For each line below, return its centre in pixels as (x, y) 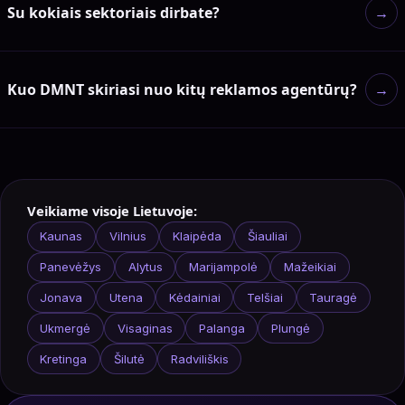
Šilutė (129, 358)
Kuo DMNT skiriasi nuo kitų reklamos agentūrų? (182, 89)
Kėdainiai (194, 297)
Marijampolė (223, 266)
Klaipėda (197, 236)
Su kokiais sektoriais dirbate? (113, 12)
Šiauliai (267, 236)
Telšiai (264, 297)
